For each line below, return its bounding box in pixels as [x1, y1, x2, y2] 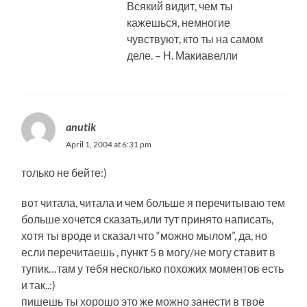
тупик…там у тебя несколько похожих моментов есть [21, 261, 284, 275]
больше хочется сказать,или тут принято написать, [21, 212, 274, 225]
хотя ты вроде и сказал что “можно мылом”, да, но [21, 228, 268, 242]
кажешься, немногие [127, 15, 231, 29]
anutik [66, 119, 97, 133]
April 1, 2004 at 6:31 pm [66, 138, 152, 149]
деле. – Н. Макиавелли [127, 48, 238, 62]
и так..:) [21, 278, 56, 291]
